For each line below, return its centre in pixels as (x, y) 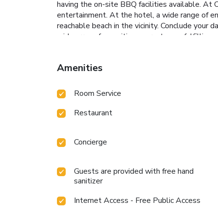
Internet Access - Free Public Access (137, 200)
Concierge (91, 142)
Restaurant (93, 113)
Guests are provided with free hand (134, 171)
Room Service (98, 93)
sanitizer (88, 181)
